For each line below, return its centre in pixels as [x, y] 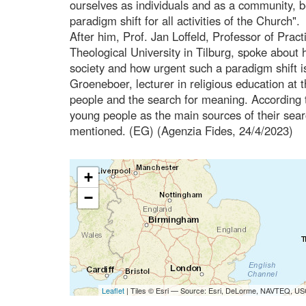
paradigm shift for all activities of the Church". [185, 20]
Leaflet [113, 290]
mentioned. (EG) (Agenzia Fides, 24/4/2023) [181, 130]
